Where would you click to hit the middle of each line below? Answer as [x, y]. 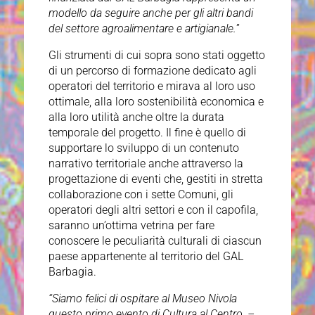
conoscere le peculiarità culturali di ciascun [155, 241]
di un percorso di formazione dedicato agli [152, 71]
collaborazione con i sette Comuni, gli [141, 195]
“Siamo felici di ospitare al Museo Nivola [142, 299]
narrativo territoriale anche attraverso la [146, 164]
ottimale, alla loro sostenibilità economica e [156, 102]
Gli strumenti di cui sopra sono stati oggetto [156, 56]
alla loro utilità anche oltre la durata [136, 117]
